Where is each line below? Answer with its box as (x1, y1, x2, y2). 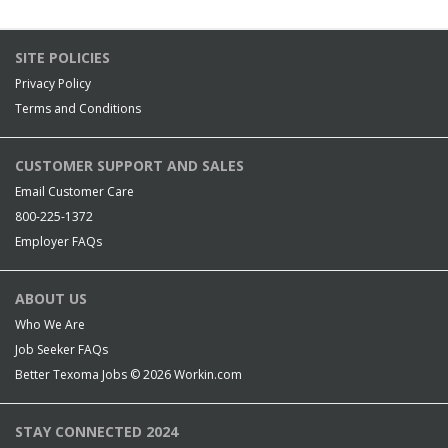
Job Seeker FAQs (15, 341, 108, 358)
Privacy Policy (15, 75, 91, 92)
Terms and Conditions (15, 100, 141, 117)
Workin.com (174, 366, 242, 383)
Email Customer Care (15, 183, 134, 200)
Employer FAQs (15, 233, 102, 250)
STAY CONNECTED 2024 (15, 422, 178, 441)
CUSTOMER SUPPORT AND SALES (15, 156, 244, 175)
